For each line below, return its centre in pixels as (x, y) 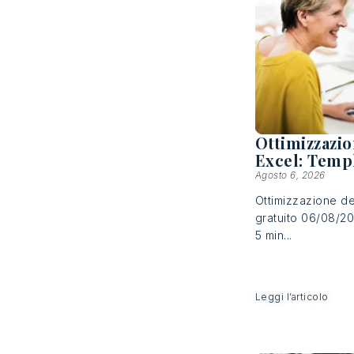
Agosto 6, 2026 (290, 175)
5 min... (273, 235)
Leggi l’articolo (292, 296)
